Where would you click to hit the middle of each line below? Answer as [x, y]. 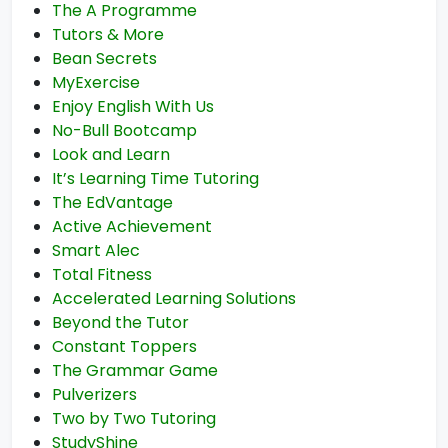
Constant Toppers [124, 346]
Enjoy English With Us [133, 106]
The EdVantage [112, 202]
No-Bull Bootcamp [124, 130]
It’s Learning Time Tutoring [155, 178]
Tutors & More [108, 34]
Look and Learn [111, 154]
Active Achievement [132, 226]
